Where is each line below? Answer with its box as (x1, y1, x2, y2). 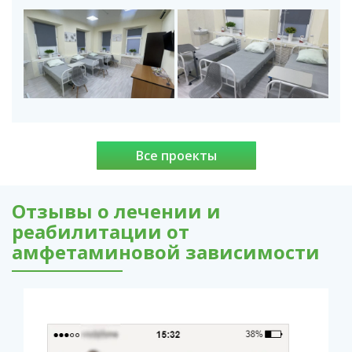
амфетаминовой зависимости (12, 238, 320, 265)
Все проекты (143, 146, 217, 164)
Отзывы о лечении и (12, 197, 221, 224)
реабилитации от (12, 218, 189, 244)
